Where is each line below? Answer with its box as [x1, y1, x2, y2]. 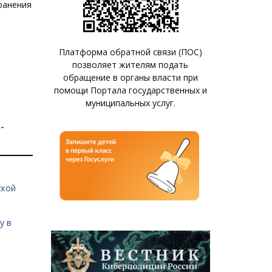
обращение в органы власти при [63, 72, 198, 83]
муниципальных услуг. [85, 97, 175, 109]
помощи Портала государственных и [53, 84, 207, 96]
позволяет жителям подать [72, 59, 189, 70]
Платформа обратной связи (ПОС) [58, 46, 202, 58]
